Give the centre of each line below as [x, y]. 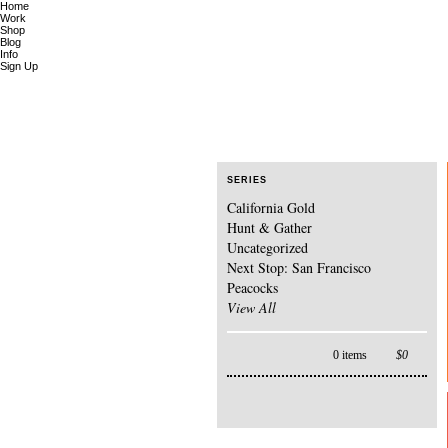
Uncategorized [267, 247]
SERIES [247, 180]
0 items [349, 355]
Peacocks [252, 287]
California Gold [271, 207]
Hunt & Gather [269, 227]
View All [251, 307]
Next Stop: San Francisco [299, 267]
